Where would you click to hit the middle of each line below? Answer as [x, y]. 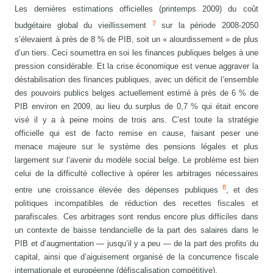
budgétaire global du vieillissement [83, 26]
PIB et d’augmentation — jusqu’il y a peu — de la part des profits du [136, 244]
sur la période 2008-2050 [207, 26]
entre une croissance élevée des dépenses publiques [116, 190]
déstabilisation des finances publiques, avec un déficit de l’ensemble [136, 79]
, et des [242, 190]
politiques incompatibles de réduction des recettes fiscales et [136, 204]
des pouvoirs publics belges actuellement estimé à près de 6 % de [136, 93]
